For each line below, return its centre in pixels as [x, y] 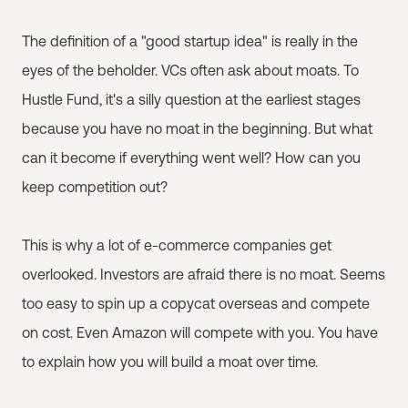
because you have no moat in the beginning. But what [197, 128]
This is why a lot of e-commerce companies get [177, 245]
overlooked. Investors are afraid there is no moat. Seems [204, 274]
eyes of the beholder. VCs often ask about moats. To [190, 70]
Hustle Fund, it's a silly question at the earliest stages [191, 99]
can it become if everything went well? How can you [191, 158]
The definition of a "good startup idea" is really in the [190, 41]
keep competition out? [95, 187]
